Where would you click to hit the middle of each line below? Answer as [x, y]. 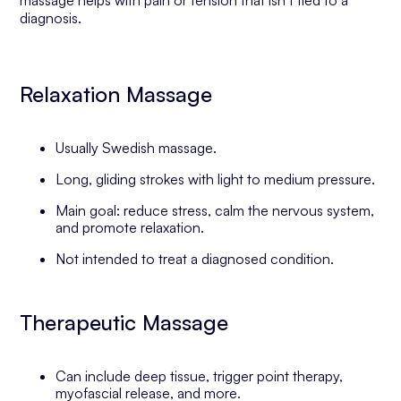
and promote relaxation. [130, 227]
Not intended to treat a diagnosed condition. [195, 259]
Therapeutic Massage [124, 322]
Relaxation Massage [116, 94]
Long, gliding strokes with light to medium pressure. [216, 179]
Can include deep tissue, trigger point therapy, [200, 376]
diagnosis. [51, 18]
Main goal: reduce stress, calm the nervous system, [215, 210]
